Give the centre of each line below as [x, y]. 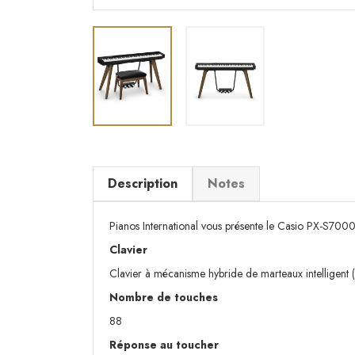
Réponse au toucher [164, 345]
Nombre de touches [164, 298]
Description [143, 184]
